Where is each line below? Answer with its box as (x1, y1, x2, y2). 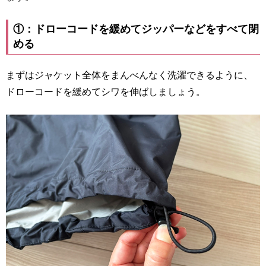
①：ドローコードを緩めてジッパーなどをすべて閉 (13, 21, 259, 37)
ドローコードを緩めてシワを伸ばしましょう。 (6, 84, 205, 99)
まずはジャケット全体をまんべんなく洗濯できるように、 (6, 68, 253, 82)
